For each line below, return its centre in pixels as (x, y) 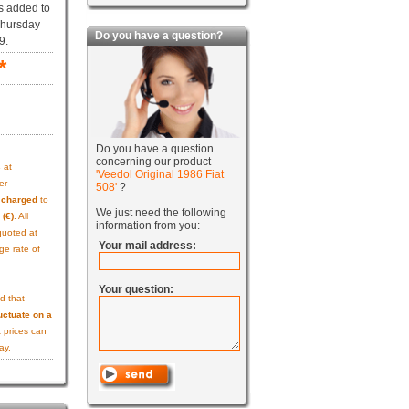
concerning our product (153, 162)
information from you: (147, 225)
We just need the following (161, 213)
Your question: (136, 289)
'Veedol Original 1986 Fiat (159, 174)
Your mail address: (147, 246)
